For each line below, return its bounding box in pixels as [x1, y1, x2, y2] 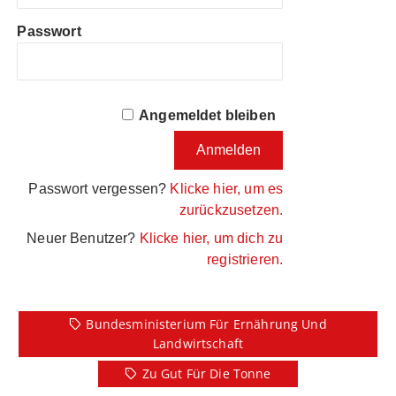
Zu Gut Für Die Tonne [141, 365, 271, 383]
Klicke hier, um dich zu [139, 231, 284, 247]
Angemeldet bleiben [139, 108, 276, 124]
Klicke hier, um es [170, 181, 284, 197]
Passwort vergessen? [28, 181, 171, 197]
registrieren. [207, 252, 284, 268]
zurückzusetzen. [179, 202, 284, 218]
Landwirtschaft [152, 335, 244, 353]
